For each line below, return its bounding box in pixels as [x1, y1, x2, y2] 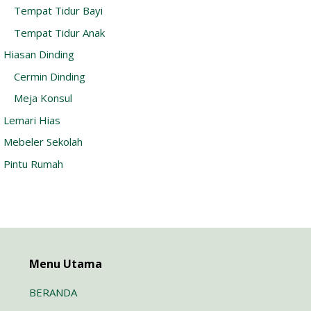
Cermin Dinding [14, 69, 85, 83]
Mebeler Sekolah [3, 135, 83, 149]
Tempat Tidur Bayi [14, 3, 103, 18]
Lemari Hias [3, 112, 60, 127]
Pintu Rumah [3, 156, 63, 171]
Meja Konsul [14, 91, 72, 106]
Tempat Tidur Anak [14, 25, 105, 40]
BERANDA [29, 285, 78, 299]
